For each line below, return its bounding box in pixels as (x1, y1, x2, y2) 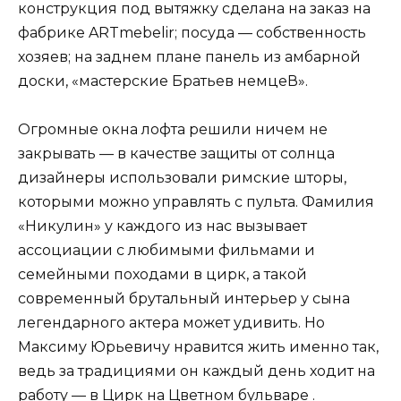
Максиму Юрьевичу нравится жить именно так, (18, 337, 379, 355)
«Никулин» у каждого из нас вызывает (18, 217, 307, 235)
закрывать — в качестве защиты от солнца (18, 144, 335, 162)
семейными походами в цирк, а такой (18, 265, 307, 283)
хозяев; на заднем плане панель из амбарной (18, 47, 361, 65)
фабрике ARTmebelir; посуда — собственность (18, 23, 366, 41)
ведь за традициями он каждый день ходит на (18, 362, 375, 380)
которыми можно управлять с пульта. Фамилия (18, 192, 374, 210)
